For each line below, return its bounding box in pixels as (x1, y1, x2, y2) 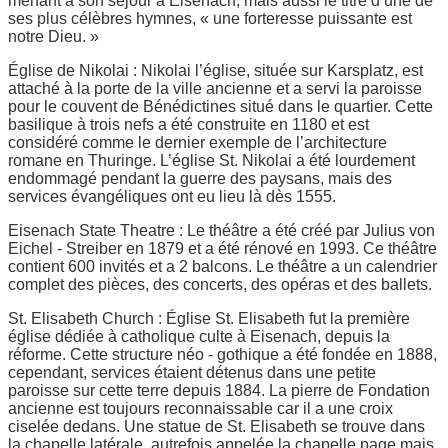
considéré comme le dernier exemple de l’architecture (8, 133, 387, 151)
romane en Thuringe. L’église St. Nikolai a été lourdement (8, 151, 415, 169)
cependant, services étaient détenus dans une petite (8, 363, 376, 381)
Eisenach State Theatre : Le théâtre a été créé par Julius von (8, 221, 435, 239)
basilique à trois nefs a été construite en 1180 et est (8, 115, 369, 133)
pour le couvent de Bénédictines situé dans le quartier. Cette (8, 97, 433, 115)
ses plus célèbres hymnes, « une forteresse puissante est (8, 9, 412, 27)
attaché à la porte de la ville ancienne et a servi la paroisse (8, 79, 422, 97)
